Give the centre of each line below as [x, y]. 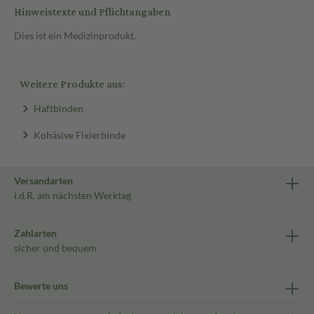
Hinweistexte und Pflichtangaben [92, 12]
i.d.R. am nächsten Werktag [73, 195]
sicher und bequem [55, 248]
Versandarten [43, 180]
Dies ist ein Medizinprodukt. [75, 35]
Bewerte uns [41, 286]
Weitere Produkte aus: [72, 84]
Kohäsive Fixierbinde [79, 134]
